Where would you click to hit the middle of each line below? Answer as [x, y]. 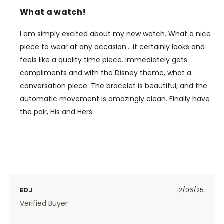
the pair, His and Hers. [57, 112]
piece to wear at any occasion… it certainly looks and [112, 47]
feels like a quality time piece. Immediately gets [104, 60]
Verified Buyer [44, 203]
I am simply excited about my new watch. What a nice [115, 34]
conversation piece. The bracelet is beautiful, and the [114, 86]
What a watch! [53, 12]
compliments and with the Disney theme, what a [106, 73]
